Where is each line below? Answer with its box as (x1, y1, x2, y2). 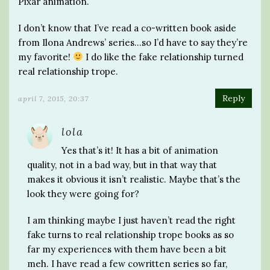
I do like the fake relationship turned (83, 51, 244, 63)
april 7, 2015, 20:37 (18, 93, 89, 103)
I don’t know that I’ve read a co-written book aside (18, 22, 236, 34)
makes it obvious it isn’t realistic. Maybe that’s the (27, 173, 240, 185)
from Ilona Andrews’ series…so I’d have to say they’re (18, 36, 248, 48)
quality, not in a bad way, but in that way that (27, 159, 217, 171)
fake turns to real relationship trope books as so (27, 228, 234, 240)
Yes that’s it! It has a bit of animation (61, 144, 218, 156)
